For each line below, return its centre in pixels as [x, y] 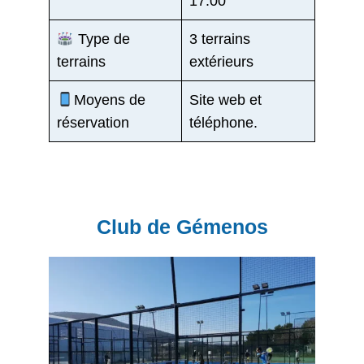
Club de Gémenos [182, 226]
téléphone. [223, 122]
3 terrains [220, 39]
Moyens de [109, 100]
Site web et [225, 100]
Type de [102, 39]
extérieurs [221, 61]
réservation [93, 122]
